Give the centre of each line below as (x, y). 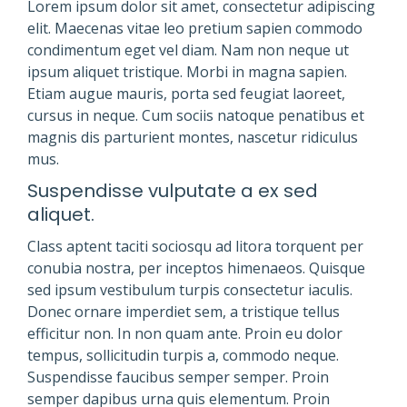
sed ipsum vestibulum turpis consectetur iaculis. (190, 290)
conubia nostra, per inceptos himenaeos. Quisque (196, 268)
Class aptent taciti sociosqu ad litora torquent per (195, 247)
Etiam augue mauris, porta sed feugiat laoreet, (186, 94)
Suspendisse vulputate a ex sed (173, 191)
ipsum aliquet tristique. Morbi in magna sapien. (187, 72)
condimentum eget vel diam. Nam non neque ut (188, 50)
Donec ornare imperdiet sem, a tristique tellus (184, 312)
